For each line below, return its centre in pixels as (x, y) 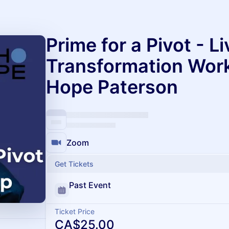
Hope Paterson (112, 87)
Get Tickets (74, 164)
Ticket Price (75, 211)
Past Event (90, 185)
